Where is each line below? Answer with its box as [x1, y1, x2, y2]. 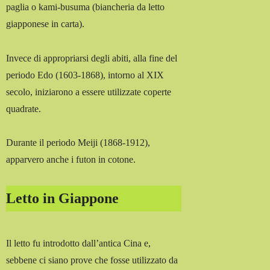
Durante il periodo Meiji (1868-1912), [6, 137, 151, 148]
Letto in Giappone [6, 190, 119, 207]
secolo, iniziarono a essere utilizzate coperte [6, 86, 172, 97]
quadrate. [6, 103, 42, 114]
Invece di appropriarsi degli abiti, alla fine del [6, 52, 178, 63]
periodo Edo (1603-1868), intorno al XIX [6, 69, 165, 80]
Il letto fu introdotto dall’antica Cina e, [6, 238, 151, 249]
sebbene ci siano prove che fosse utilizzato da [6, 255, 178, 266]
